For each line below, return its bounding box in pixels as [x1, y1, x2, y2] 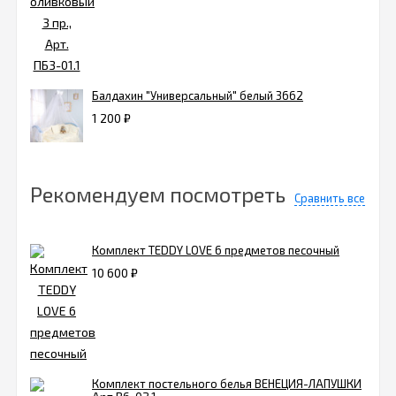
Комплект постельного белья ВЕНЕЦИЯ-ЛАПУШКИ [92, 377, 362, 392]
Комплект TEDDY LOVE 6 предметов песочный [92, 243, 339, 258]
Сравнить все [294, 191, 365, 206]
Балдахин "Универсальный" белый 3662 [92, 88, 303, 103]
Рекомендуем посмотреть [30, 181, 286, 208]
